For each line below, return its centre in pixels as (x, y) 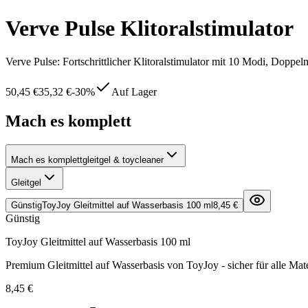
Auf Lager (134, 92)
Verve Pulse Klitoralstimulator (150, 28)
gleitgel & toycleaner (123, 159)
